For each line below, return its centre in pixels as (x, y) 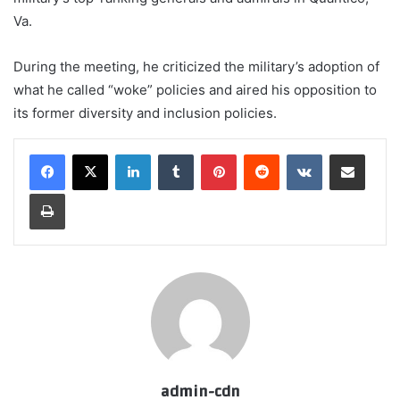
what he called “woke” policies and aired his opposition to (195, 90)
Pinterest (261, 154)
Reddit (296, 154)
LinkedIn (173, 154)
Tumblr (212, 154)
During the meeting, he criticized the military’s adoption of (196, 67)
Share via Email (379, 154)
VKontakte (350, 154)
